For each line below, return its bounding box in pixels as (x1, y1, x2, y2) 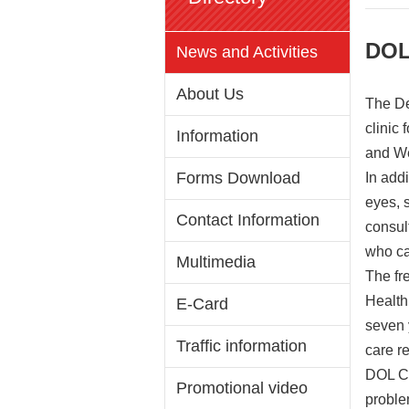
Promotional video (176, 379, 308, 398)
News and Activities (176, 43, 318, 62)
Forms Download (176, 169, 300, 188)
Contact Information (176, 211, 320, 230)
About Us (176, 85, 244, 104)
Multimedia (176, 253, 256, 272)
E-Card (176, 295, 228, 314)
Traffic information (176, 337, 307, 356)
